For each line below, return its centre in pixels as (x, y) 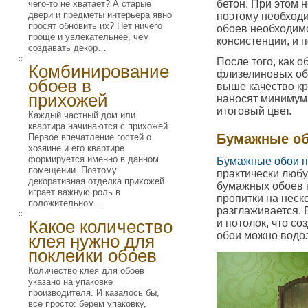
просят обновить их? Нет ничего (95, 26)
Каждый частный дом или (82, 115)
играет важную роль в (74, 192)
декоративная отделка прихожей (96, 181)
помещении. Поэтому (73, 170)
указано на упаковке (70, 282)
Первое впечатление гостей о (90, 137)
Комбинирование (99, 71)
